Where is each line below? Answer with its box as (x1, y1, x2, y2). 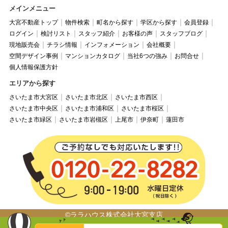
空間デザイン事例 (9, 52, 58, 60)
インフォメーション (84, 41, 139, 49)
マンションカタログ (65, 52, 120, 60)
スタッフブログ (159, 30, 203, 38)
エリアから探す (9, 79, 55, 88)
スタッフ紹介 (78, 30, 115, 38)
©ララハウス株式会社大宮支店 (65, 211, 163, 219)
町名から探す (96, 19, 133, 26)
